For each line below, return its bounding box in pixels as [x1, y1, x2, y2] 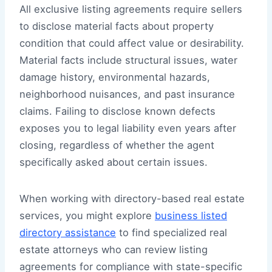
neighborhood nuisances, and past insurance [19, 87, 235, 100]
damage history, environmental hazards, [19, 70, 210, 83]
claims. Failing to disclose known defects [19, 104, 216, 117]
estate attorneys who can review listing [19, 243, 208, 256]
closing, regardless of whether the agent [19, 138, 214, 151]
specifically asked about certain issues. [19, 155, 208, 168]
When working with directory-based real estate [19, 192, 245, 205]
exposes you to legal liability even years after [19, 121, 236, 134]
